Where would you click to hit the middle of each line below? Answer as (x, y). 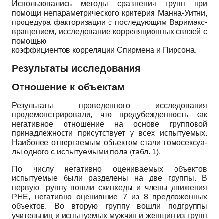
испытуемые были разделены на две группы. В (109, 178)
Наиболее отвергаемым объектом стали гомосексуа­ (109, 142)
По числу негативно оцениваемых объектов (109, 169)
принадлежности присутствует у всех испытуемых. (109, 133)
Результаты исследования (76, 69)
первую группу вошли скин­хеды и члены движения (109, 187)
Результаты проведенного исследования (109, 105)
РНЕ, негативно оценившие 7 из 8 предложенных (109, 197)
